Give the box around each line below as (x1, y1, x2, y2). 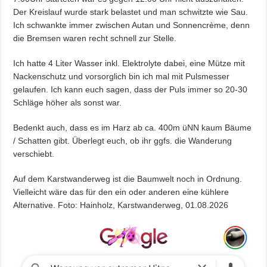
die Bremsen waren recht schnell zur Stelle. (13, 33, 177, 43)
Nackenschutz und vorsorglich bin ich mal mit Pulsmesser (13, 71, 230, 81)
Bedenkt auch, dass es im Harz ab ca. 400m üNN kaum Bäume (13, 122, 252, 132)
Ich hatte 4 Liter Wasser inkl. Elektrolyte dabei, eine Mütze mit (13, 58, 246, 68)
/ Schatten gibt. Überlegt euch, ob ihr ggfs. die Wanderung (13, 135, 232, 145)
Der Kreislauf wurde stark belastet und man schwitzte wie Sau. (13, 7, 249, 17)
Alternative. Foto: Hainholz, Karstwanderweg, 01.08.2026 (13, 200, 229, 210)
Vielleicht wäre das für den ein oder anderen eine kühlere (13, 187, 229, 197)
